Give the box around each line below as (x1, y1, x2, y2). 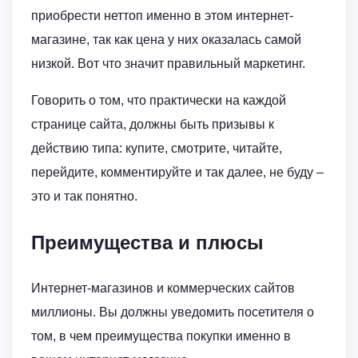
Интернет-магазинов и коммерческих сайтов (31, 281, 295, 296)
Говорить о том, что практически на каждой (31, 93, 286, 108)
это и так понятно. (31, 189, 137, 204)
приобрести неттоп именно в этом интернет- (31, 9, 293, 23)
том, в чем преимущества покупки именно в (31, 329, 291, 344)
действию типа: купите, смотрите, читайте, (31, 141, 282, 156)
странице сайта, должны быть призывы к (31, 117, 274, 132)
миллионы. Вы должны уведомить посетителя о (31, 305, 314, 320)
